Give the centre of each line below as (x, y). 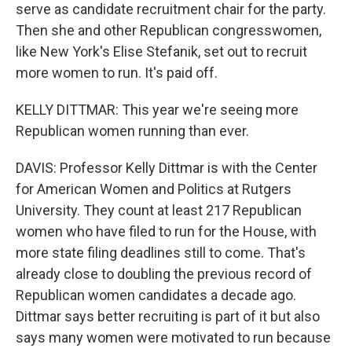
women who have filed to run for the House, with (166, 231)
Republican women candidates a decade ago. (156, 295)
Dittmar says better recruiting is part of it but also (168, 316)
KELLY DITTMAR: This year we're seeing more (157, 110)
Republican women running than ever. (132, 131)
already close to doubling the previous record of (164, 274)
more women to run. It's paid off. (117, 73)
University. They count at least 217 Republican (159, 210)
